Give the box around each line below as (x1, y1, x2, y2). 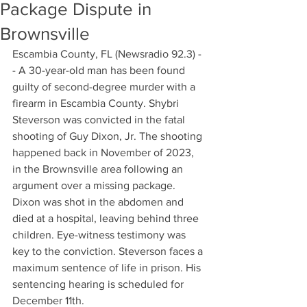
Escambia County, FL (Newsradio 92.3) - (12, 48, 201, 60)
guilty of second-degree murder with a (12, 81, 198, 93)
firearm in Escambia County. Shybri (12, 97, 182, 109)
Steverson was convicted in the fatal (12, 114, 188, 125)
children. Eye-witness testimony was (12, 229, 188, 241)
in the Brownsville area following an (12, 163, 186, 175)
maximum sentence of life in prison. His (12, 262, 204, 273)
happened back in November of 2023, (12, 147, 197, 158)
